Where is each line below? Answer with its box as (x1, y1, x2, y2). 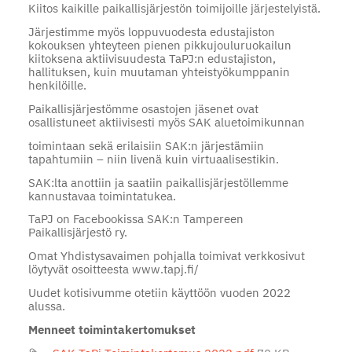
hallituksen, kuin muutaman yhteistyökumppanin (27, 64, 290, 80)
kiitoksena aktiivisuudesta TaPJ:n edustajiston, (27, 51, 276, 67)
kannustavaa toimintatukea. (27, 188, 176, 203)
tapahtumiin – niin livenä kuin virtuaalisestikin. (27, 151, 279, 167)
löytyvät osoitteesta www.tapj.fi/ (27, 262, 199, 277)
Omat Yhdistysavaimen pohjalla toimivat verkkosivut (27, 248, 305, 264)
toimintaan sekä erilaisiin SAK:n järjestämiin (27, 137, 264, 153)
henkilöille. (27, 78, 86, 93)
